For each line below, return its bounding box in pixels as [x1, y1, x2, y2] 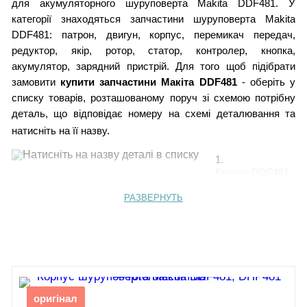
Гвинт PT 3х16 [225, 232, 293, 244]
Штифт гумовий [214, 193, 288, 205]
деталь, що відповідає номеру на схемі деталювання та [11, 108, 296, 119]
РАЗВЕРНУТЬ [124, 193, 183, 203]
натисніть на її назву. [11, 125, 110, 136]
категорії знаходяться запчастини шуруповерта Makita [11, 13, 296, 25]
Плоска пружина [214, 258, 293, 270]
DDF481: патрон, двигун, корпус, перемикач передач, [11, 29, 296, 40]
